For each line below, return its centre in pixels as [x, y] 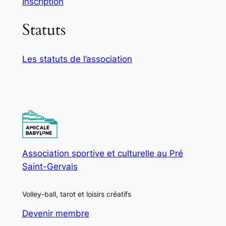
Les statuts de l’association [77, 59]
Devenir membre [55, 214]
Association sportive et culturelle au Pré [102, 153]
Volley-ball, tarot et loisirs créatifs [76, 194]
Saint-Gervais [50, 166]
